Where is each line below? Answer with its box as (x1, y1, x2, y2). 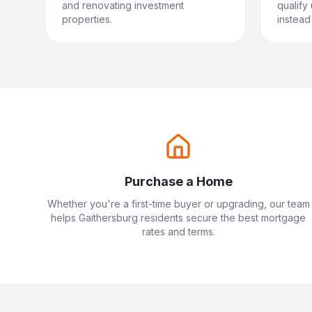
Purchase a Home (124, 174, 233, 189)
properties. (62, 13, 112, 25)
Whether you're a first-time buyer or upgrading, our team (47, 198, 310, 210)
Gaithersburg (79, 212, 138, 224)
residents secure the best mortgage (138, 212, 306, 224)
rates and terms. (141, 226, 215, 237)
